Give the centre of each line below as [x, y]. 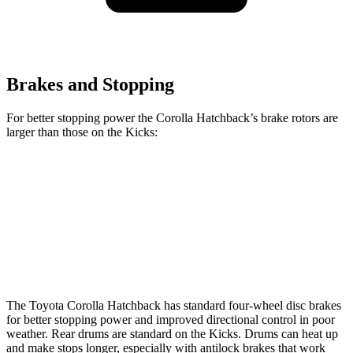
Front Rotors [99, 218]
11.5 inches [183, 218]
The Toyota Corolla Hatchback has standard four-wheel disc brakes [174, 305]
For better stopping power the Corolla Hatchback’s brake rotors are [172, 117]
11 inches [260, 218]
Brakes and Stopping [90, 84]
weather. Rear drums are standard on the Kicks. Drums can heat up [172, 333]
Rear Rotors [99, 254]
